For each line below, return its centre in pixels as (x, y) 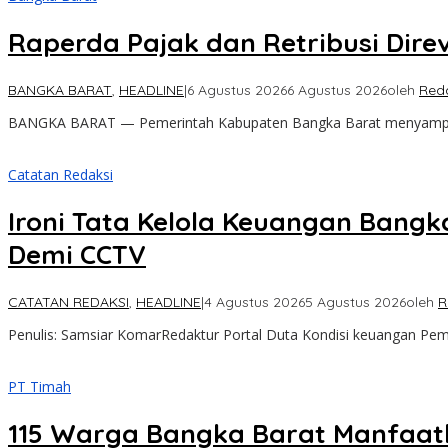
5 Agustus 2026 (355, 301)
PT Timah (39, 386)
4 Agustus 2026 (254, 301)
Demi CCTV (77, 255)
